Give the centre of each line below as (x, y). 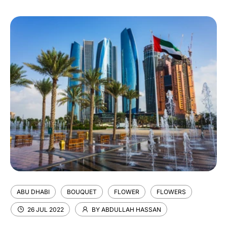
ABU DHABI (33, 192)
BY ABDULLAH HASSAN (126, 209)
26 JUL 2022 (46, 209)
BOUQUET (82, 192)
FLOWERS (171, 192)
